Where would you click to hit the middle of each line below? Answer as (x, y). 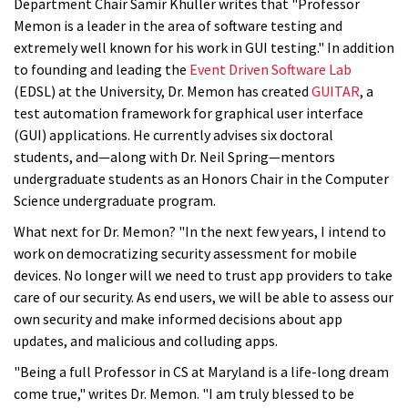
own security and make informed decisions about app (178, 319)
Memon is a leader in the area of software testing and (178, 26)
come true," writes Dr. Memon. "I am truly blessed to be (184, 394)
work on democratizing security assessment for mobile (185, 254)
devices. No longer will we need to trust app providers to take (203, 275)
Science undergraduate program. (115, 201)
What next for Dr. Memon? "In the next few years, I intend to (200, 232)
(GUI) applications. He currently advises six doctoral (173, 135)
